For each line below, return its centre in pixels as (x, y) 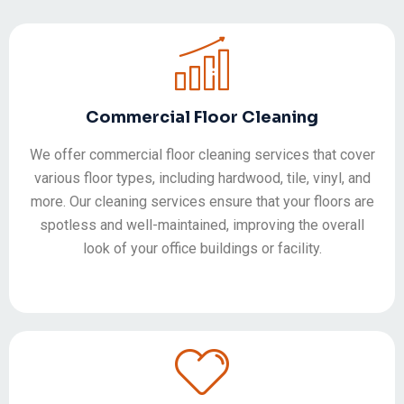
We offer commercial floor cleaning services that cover (202, 155)
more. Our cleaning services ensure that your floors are (202, 202)
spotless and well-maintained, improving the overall (202, 225)
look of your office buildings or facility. (202, 249)
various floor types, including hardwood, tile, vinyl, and (202, 179)
